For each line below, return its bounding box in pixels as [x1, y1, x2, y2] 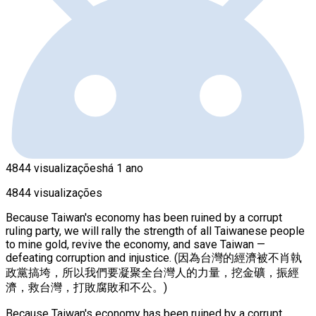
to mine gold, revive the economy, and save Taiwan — [6, 237, 265, 251]
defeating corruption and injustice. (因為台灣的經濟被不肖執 [6, 250, 302, 265]
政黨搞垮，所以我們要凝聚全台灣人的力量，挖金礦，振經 [6, 265, 299, 279]
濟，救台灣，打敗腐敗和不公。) [6, 280, 167, 294]
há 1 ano [102, 161, 143, 175]
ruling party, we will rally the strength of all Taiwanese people [6, 224, 305, 238]
